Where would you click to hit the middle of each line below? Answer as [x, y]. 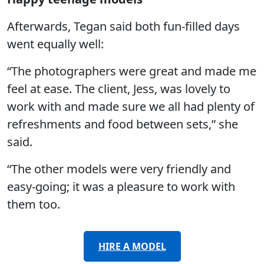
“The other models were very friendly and [119, 169]
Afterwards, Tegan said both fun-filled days [123, 27]
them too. [34, 204]
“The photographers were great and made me [132, 71]
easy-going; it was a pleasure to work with [121, 187]
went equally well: [55, 44]
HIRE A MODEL [132, 247]
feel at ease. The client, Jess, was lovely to [119, 89]
